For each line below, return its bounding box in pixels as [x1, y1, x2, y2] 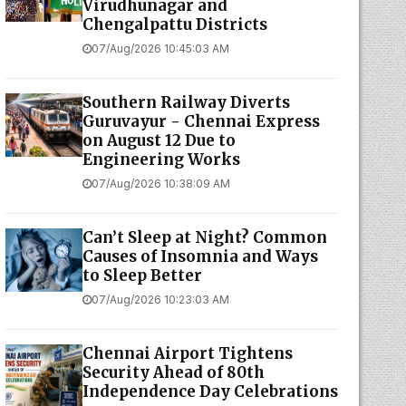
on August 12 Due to [82, 130, 236, 150]
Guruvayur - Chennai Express [82, 111, 320, 131]
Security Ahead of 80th [82, 362, 265, 382]
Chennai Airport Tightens [82, 343, 293, 363]
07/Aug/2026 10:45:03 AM [91, 42, 229, 55]
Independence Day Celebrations [82, 382, 338, 401]
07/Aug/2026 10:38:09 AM [91, 177, 230, 190]
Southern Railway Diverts [82, 92, 290, 112]
